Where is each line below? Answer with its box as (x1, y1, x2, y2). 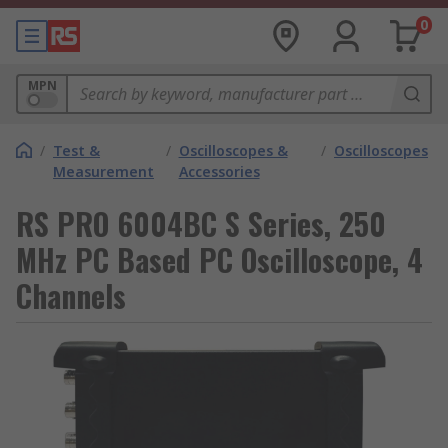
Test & (53, 141, 100, 160)
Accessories (178, 162, 260, 181)
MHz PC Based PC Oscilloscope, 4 (16, 237, 423, 282)
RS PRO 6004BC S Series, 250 (16, 201, 386, 246)
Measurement (53, 162, 154, 181)
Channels (16, 273, 126, 318)
